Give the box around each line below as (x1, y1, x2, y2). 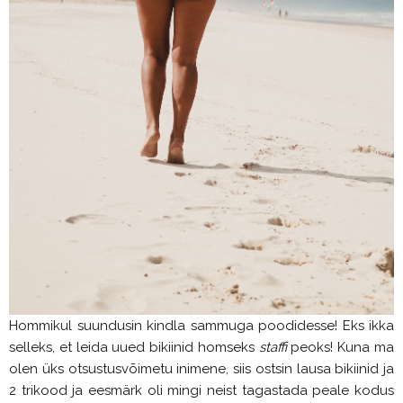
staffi (258, 339, 287, 356)
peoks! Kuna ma (286, 339, 395, 356)
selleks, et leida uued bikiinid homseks (9, 339, 259, 356)
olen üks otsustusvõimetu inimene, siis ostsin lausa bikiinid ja (9, 361, 394, 378)
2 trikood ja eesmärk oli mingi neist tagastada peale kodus (9, 382, 394, 399)
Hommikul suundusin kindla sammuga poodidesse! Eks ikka (9, 318, 394, 335)
